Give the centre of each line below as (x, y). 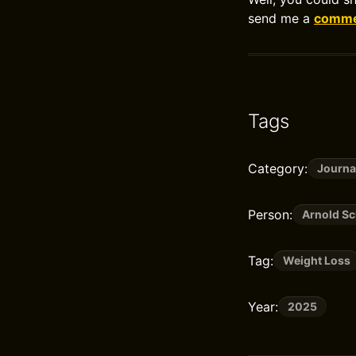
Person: (270, 215)
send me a (281, 18)
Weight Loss (317, 260)
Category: (278, 168)
